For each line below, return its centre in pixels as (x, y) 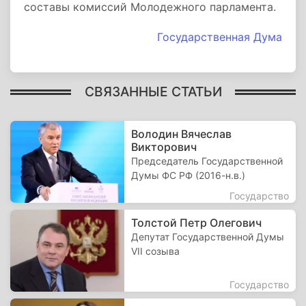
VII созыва (156, 251)
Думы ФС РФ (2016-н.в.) (189, 175)
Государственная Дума (220, 37)
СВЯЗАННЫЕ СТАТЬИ (153, 91)
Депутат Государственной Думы (208, 237)
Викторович (164, 147)
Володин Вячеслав (182, 134)
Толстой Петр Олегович (197, 223)
